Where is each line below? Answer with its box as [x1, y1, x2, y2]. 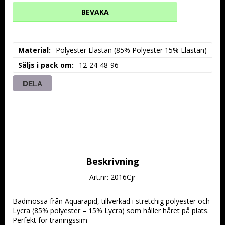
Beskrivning [86, 155, 139, 167]
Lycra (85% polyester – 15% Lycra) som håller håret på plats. [13, 206, 209, 215]
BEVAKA [81, 7, 109, 17]
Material [18, 45, 49, 55]
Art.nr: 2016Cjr [89, 172, 136, 182]
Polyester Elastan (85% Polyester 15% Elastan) [56, 45, 207, 55]
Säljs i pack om [18, 60, 72, 70]
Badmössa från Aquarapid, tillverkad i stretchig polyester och [13, 196, 210, 206]
